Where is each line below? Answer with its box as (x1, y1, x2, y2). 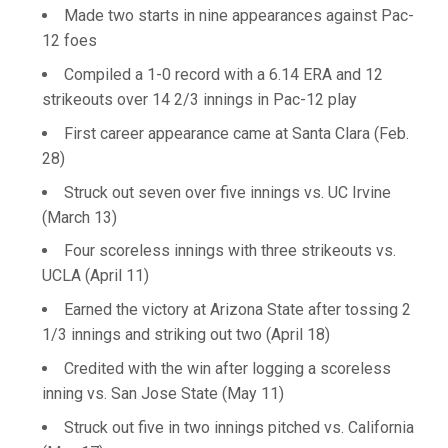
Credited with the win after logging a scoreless (64, 358, 391, 378)
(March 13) (42, 207, 117, 227)
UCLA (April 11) (42, 266, 149, 286)
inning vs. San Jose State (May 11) (42, 383, 284, 403)
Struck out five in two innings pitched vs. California (64, 417, 414, 437)
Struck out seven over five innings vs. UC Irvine (64, 182, 391, 202)
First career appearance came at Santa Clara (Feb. (64, 123, 409, 143)
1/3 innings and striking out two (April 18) (42, 325, 330, 344)
